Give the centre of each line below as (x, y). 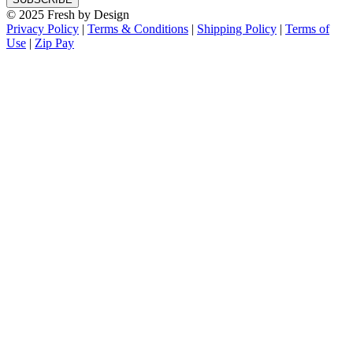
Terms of (307, 28)
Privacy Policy (43, 28)
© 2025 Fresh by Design (68, 14)
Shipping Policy (237, 28)
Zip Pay (54, 43)
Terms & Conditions (138, 28)
